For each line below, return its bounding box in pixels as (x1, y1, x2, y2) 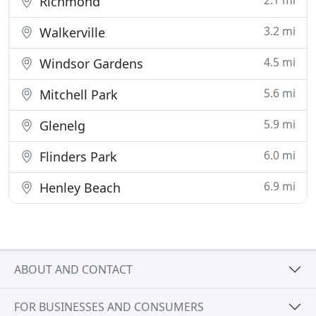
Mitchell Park (36, 86, 118, 103)
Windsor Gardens (36, 55, 143, 72)
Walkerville (36, 24, 105, 41)
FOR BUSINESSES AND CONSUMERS (14, 298, 204, 315)
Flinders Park (36, 148, 117, 165)
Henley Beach (36, 179, 121, 196)
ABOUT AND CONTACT (14, 261, 133, 277)
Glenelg (36, 117, 85, 134)
